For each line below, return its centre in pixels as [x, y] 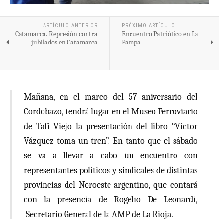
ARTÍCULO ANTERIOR [70, 25]
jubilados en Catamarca [64, 42]
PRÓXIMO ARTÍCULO [148, 25]
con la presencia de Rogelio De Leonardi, [111, 199]
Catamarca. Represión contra [56, 34]
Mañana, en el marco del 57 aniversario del [111, 97]
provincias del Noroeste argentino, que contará [111, 185]
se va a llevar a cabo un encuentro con [111, 155]
